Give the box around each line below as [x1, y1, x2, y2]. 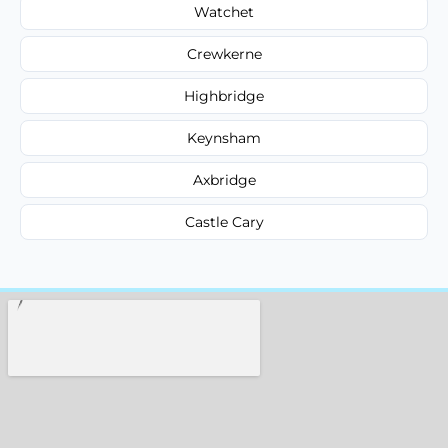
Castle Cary [184, 212, 264, 231]
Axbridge [192, 170, 256, 189]
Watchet [194, 2, 254, 21]
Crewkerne [186, 44, 262, 63]
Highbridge [184, 86, 264, 105]
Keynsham [187, 128, 261, 147]
